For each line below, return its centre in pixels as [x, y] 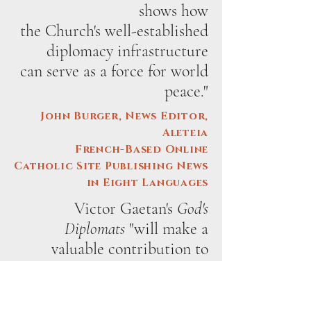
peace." [186, 91]
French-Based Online [141, 150]
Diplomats [97, 229]
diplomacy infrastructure [127, 51]
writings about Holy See [130, 269]
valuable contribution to [130, 249]
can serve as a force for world [114, 71]
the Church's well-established [114, 31]
